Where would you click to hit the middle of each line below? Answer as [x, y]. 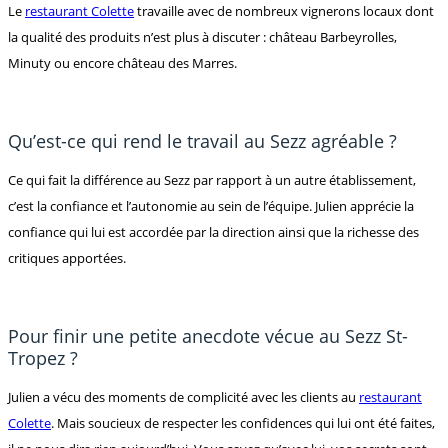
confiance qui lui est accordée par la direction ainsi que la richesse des [213, 231]
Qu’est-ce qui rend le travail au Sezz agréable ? [202, 140]
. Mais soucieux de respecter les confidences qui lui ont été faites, [243, 422]
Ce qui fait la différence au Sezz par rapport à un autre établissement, [212, 179]
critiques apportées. [67, 257]
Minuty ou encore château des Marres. [122, 62]
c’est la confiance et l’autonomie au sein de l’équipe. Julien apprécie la [211, 205]
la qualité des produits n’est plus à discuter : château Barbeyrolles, [202, 36]
